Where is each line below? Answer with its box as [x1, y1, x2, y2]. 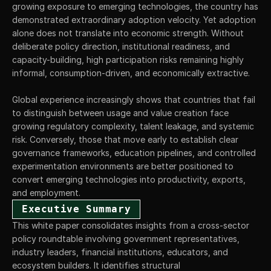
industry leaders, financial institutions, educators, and [12, 247, 228, 258]
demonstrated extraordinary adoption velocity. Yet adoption [12, 15, 256, 25]
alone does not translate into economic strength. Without [12, 28, 244, 39]
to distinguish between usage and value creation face [12, 108, 229, 119]
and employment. [12, 188, 80, 198]
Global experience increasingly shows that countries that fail [12, 94, 255, 105]
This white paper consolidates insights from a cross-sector [12, 220, 249, 231]
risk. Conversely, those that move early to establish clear [12, 134, 238, 145]
